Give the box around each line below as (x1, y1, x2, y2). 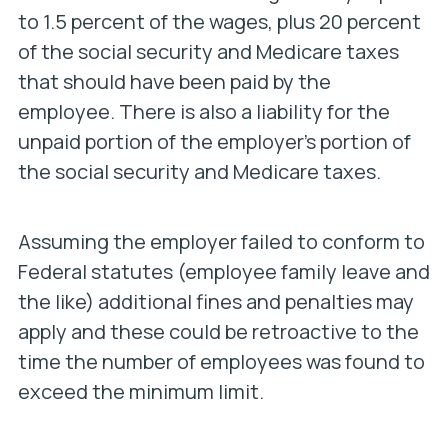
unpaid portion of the (17, 128, 217, 155)
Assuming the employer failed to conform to (17, 228, 425, 255)
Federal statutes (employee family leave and (17, 258, 430, 285)
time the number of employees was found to (17, 348, 425, 375)
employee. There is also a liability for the (17, 98, 390, 125)
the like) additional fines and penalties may (17, 288, 414, 315)
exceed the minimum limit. (17, 378, 264, 405)
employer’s (216, 128, 316, 155)
